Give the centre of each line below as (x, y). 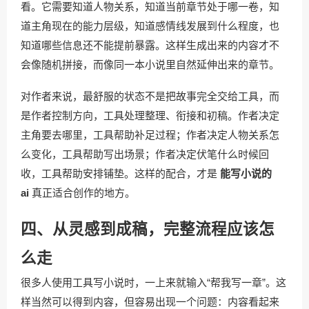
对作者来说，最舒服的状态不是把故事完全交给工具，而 (150, 96)
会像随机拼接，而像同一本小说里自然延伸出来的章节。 (150, 64)
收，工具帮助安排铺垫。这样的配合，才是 (120, 173)
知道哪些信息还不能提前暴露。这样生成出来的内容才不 (150, 45)
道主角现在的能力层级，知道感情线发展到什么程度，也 (150, 26)
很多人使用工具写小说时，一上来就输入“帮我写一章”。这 (153, 282)
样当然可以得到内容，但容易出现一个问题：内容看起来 (150, 302)
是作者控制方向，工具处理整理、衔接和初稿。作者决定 (150, 116)
